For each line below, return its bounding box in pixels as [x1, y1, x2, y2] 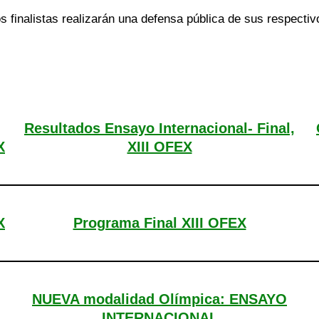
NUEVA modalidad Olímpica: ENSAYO [32, 291, 287, 308]
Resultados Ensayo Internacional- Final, [24, 120, 295, 137]
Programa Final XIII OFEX [73, 215, 246, 231]
